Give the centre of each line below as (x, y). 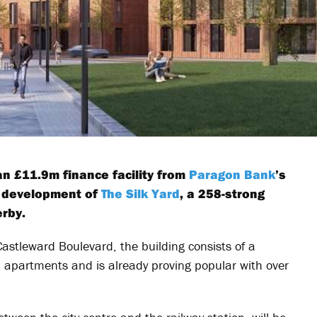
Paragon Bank (232, 174)
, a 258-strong (222, 194)
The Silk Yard (140, 194)
